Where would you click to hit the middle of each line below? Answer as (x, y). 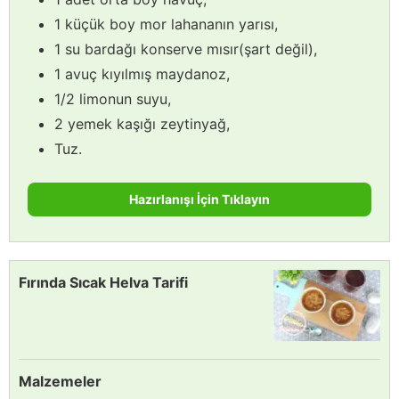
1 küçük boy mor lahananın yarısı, (166, 24)
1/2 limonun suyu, (113, 99)
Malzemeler (60, 382)
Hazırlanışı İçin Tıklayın (199, 199)
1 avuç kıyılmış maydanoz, (142, 74)
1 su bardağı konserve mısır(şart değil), (186, 49)
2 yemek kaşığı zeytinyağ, (142, 124)
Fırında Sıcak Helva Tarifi (103, 283)
